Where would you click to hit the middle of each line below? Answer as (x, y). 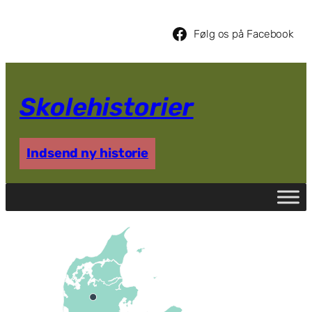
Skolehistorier (107, 107)
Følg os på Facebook (244, 34)
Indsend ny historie (88, 154)
